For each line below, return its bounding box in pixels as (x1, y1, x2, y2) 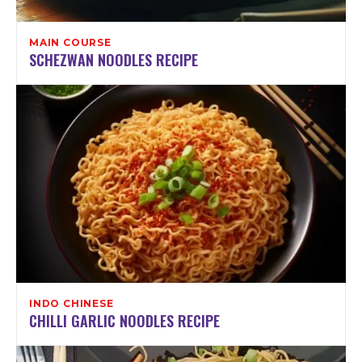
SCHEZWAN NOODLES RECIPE (29, 48, 198, 70)
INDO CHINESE (29, 297, 114, 309)
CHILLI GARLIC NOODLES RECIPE (29, 309, 220, 331)
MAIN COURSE (29, 36, 112, 48)
